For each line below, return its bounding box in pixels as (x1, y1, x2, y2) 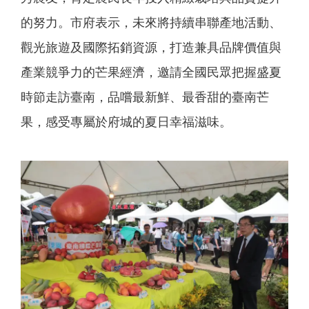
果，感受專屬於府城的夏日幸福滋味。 (21, 114, 232, 129)
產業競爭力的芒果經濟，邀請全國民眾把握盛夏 (21, 64, 281, 79)
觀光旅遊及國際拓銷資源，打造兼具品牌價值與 (21, 39, 281, 54)
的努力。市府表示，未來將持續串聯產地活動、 (21, 14, 281, 30)
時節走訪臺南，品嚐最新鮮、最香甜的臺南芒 (21, 89, 269, 104)
